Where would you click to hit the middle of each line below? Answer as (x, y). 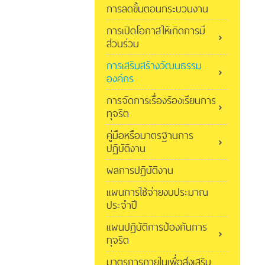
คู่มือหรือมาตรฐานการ (150, 135)
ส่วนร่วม (123, 44)
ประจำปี (122, 205)
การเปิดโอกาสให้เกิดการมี (156, 31)
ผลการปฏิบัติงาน (140, 170)
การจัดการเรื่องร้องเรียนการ (161, 101)
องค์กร (120, 79)
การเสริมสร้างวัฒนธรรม (154, 66)
